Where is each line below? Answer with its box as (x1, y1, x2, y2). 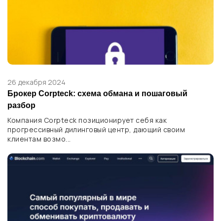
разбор (7, 101, 36, 110)
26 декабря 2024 (7, 77, 66, 87)
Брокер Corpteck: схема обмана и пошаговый (7, 89, 187, 98)
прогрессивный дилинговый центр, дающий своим (7, 124, 185, 134)
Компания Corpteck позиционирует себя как (7, 115, 167, 125)
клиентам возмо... (7, 134, 71, 144)
